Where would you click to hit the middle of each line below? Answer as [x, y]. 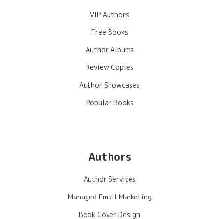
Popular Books [109, 103]
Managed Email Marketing [109, 197]
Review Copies [109, 67]
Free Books [109, 32]
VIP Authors [109, 15]
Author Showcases [109, 85]
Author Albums [109, 50]
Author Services [109, 179]
